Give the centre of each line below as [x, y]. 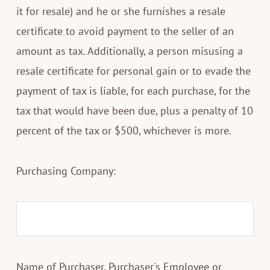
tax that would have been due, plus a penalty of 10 [134, 110]
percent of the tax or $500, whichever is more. [124, 130]
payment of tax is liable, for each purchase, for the [133, 90]
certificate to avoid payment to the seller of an [125, 31]
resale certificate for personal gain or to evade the [133, 71]
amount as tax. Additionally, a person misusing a [129, 51]
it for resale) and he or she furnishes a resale [121, 11]
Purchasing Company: [66, 171]
